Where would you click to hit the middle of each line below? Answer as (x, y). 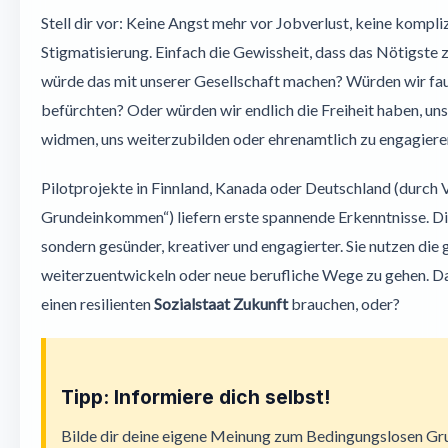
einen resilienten (97, 303)
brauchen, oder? (344, 303)
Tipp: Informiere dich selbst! (195, 397)
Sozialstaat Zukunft (221, 303)
